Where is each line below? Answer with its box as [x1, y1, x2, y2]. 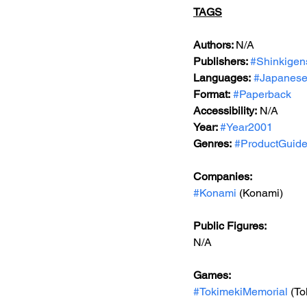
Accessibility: [193, 104, 257, 117]
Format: [193, 88, 230, 101]
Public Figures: [193, 219, 267, 232]
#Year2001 [220, 121, 273, 134]
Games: [193, 269, 231, 282]
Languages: [193, 71, 251, 84]
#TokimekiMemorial [193, 285, 288, 298]
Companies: [193, 170, 252, 183]
